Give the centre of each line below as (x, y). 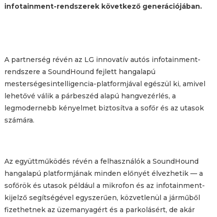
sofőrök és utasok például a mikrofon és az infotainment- (104, 185)
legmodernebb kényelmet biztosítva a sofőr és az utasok (104, 108)
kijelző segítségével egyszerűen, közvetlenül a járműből (102, 197)
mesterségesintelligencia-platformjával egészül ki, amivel (105, 84)
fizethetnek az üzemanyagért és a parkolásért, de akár (99, 209)
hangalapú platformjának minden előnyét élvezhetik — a (103, 173)
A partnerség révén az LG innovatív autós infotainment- (102, 59)
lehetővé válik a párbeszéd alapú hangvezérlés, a (90, 96)
